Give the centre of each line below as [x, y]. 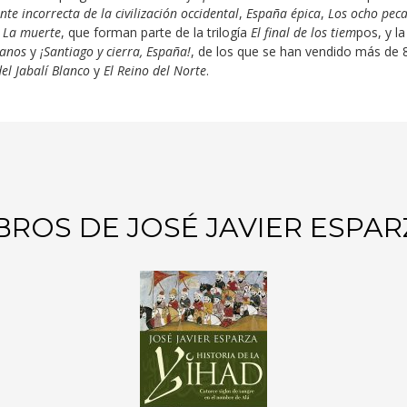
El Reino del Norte [154, 70]
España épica [283, 13]
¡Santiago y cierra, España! [113, 51]
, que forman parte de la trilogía [155, 32]
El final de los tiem [303, 32]
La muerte [31, 32]
